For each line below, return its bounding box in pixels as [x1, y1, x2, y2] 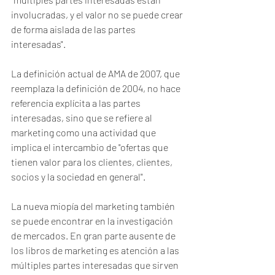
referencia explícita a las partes [11, 97, 142, 109]
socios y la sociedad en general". [11, 171, 145, 182]
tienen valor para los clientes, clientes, [11, 156, 174, 168]
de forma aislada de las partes [11, 23, 137, 35]
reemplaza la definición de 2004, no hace [11, 82, 182, 94]
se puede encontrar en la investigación [11, 215, 175, 227]
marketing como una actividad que [11, 126, 158, 138]
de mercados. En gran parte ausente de [11, 230, 177, 241]
